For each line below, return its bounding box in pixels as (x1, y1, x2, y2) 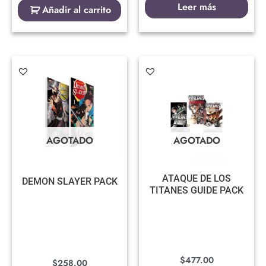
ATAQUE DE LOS (162, 173, 231, 185)
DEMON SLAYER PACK (21, 176, 118, 188)
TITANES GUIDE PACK (150, 185, 243, 197)
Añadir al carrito (42, 3, 111, 17)
